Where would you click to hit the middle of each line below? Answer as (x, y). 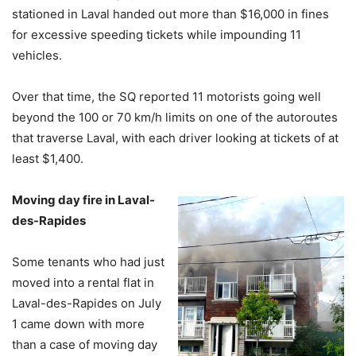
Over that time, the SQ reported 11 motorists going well (166, 97)
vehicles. (37, 55)
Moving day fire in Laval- (83, 200)
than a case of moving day (85, 344)
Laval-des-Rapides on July (87, 303)
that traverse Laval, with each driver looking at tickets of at (175, 138)
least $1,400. (48, 159)
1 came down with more (78, 324)
